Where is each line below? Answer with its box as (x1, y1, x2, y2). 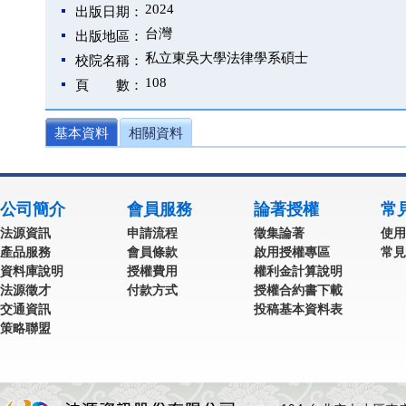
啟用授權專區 (254, 245, 330, 259)
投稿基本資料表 (254, 302, 343, 316)
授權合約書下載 (254, 283, 343, 297)
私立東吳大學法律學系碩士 (145, 51, 308, 65)
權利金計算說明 (254, 264, 343, 278)
